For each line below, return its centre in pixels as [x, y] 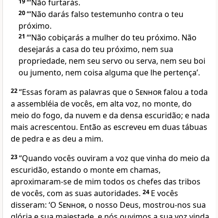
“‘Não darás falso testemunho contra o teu [105, 14]
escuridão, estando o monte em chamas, [86, 170]
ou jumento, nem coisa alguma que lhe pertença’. [109, 73]
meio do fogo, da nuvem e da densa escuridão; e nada [110, 116]
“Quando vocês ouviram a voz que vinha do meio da [114, 158]
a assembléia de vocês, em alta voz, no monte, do [101, 104]
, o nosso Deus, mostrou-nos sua [145, 205]
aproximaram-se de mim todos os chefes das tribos [106, 182]
